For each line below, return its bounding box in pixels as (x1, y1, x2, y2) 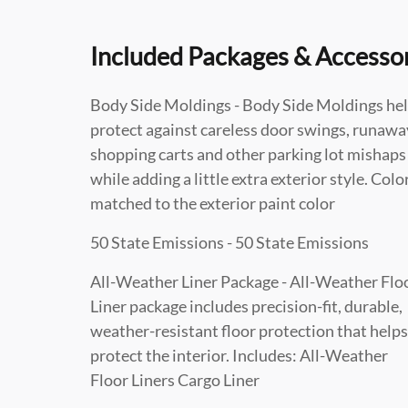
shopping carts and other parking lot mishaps (90, 143, 406, 164)
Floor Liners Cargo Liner (90, 369, 260, 390)
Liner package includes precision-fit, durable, (90, 295, 403, 316)
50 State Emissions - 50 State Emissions (90, 231, 369, 252)
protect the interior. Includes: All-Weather (90, 344, 388, 365)
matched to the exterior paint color (90, 192, 335, 213)
